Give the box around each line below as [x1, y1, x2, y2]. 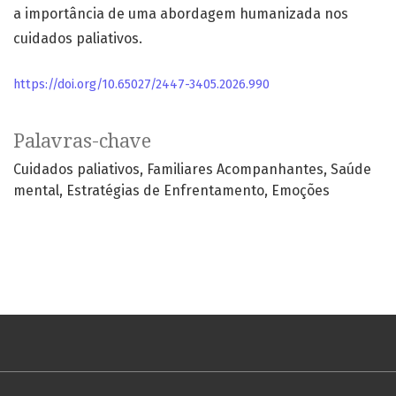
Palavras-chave [13, 130, 151, 153]
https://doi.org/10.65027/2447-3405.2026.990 [13, 77, 270, 93]
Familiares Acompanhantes [147, 161, 324, 179]
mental [13, 182, 59, 200]
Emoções [271, 182, 330, 200]
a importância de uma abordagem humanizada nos [13, 5, 348, 23]
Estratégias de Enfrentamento [66, 182, 264, 200]
